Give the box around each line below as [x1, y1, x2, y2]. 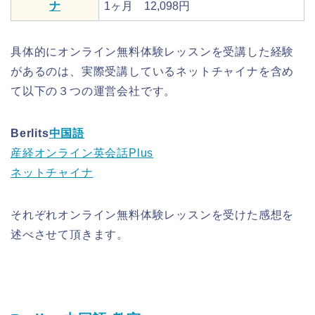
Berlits [11, 127, 49, 139]
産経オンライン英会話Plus [11, 146, 154, 159]
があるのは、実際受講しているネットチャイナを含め [11, 65, 295, 77]
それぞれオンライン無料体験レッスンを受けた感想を [11, 208, 295, 221]
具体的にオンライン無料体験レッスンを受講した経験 [11, 45, 295, 58]
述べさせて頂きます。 [11, 228, 129, 240]
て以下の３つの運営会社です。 [11, 84, 176, 97]
